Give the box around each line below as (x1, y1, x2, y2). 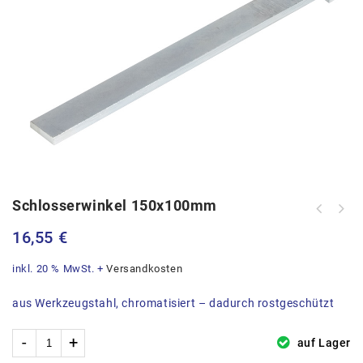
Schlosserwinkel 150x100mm (12, 196, 217, 214)
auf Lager (294, 335, 351, 349)
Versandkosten (106, 262, 183, 275)
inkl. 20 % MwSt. (12, 262, 95, 275)
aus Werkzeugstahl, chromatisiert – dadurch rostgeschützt (12, 296, 335, 310)
